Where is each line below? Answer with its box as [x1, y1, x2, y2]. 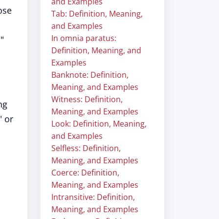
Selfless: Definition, [51, 143, 121, 153]
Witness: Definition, [51, 94, 123, 105]
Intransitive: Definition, [51, 192, 135, 202]
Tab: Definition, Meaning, [51, 8, 143, 19]
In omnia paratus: [51, 33, 116, 44]
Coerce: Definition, [51, 167, 119, 178]
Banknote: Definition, [51, 69, 129, 80]
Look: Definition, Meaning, [51, 118, 147, 129]
